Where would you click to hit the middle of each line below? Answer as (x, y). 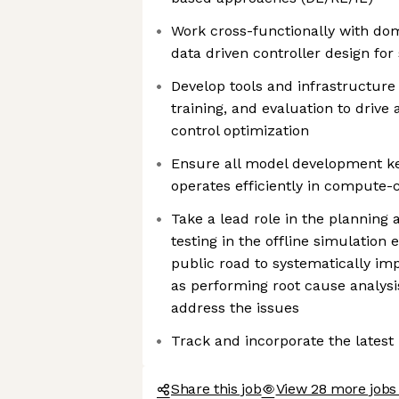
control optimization (240, 130)
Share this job (216, 389)
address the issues (235, 308)
